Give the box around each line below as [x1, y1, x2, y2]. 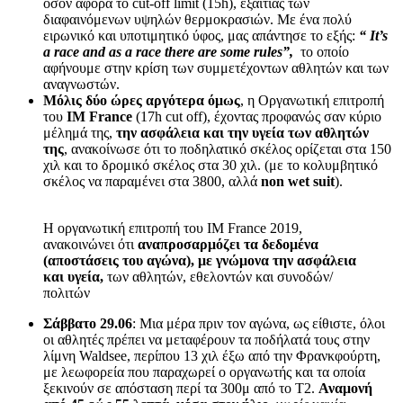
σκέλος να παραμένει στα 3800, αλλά [43, 173, 261, 189]
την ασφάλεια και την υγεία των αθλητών [116, 124, 369, 140]
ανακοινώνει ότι [43, 236, 138, 252]
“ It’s [359, 27, 388, 43]
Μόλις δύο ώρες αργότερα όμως [43, 92, 240, 108]
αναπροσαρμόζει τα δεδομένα [138, 236, 318, 252]
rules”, [254, 43, 300, 59]
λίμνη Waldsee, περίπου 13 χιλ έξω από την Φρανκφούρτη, [43, 347, 381, 363]
